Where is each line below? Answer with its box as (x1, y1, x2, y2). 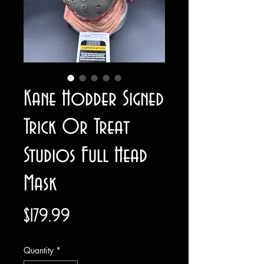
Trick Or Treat (24, 115, 130, 139)
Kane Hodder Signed (24, 87, 164, 111)
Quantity (24, 244, 54, 256)
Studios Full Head (24, 143, 147, 167)
